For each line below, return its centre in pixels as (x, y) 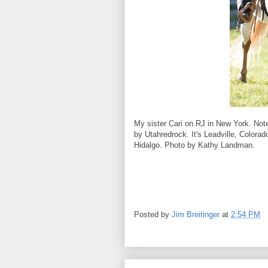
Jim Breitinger (196, 215)
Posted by (153, 215)
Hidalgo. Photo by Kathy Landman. (194, 145)
